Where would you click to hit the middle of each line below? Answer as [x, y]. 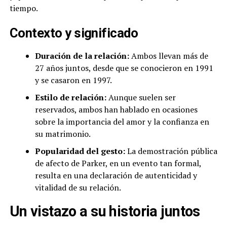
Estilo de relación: [70, 98]
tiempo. [24, 8]
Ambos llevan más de [168, 56]
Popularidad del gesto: [80, 151]
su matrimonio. [63, 134]
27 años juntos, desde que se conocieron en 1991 [124, 68]
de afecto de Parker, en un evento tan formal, [118, 163]
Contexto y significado [74, 33]
